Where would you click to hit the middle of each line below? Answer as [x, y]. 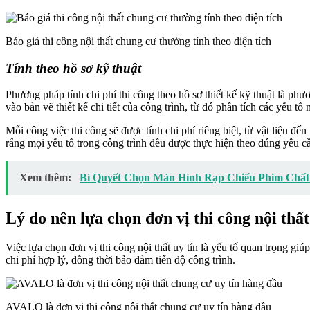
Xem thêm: [47, 178]
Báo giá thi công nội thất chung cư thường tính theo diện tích [138, 41]
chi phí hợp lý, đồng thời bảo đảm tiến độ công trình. [120, 260]
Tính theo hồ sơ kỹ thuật [73, 68]
